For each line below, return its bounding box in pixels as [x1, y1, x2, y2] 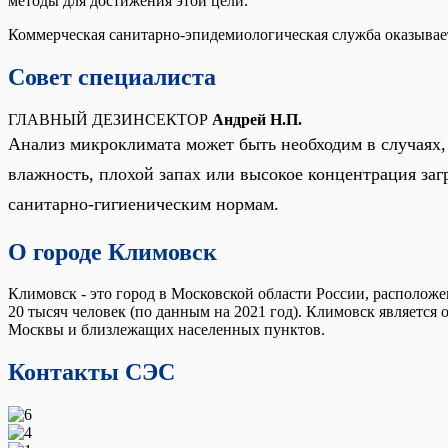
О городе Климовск [8, 238, 217, 265]
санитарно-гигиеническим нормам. [8, 193, 279, 214]
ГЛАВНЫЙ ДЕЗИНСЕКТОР [8, 110, 212, 128]
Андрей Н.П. [212, 110, 302, 128]
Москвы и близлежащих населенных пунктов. [8, 321, 325, 339]
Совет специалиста [8, 63, 216, 90]
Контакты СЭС [8, 359, 175, 386]
